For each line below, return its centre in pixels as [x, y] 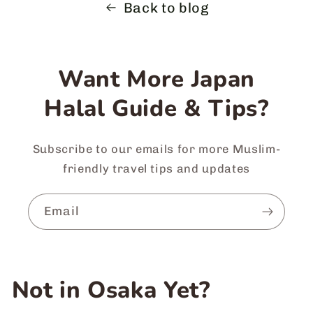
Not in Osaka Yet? [111, 290]
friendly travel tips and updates [156, 168]
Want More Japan [156, 79]
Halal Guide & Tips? [156, 109]
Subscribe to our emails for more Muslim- [156, 149]
